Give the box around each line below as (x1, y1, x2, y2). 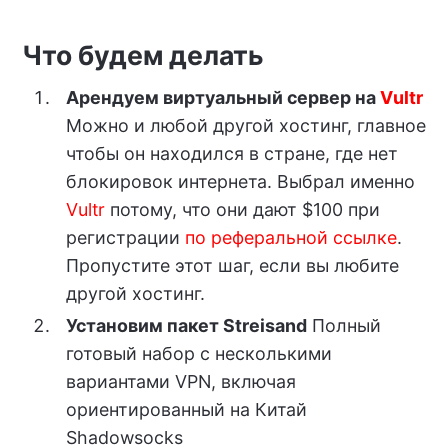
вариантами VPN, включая (65, 371, 296, 393)
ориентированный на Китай (65, 399, 307, 421)
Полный (306, 315, 381, 337)
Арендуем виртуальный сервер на (65, 87, 380, 109)
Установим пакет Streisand (65, 315, 307, 337)
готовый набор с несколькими (65, 343, 332, 365)
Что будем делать (21, 39, 264, 72)
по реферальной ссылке (184, 227, 397, 249)
